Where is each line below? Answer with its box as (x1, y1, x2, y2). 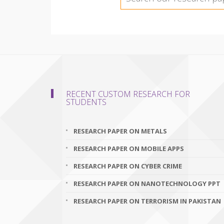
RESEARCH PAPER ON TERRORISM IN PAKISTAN (73, 196, 221, 205)
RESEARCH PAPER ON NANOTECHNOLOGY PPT (73, 179, 220, 188)
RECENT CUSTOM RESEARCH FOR (66, 88, 190, 99)
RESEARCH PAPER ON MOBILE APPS (73, 144, 184, 153)
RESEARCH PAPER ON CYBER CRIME (73, 161, 182, 170)
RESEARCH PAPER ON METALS (73, 126, 167, 135)
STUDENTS (66, 96, 106, 107)
